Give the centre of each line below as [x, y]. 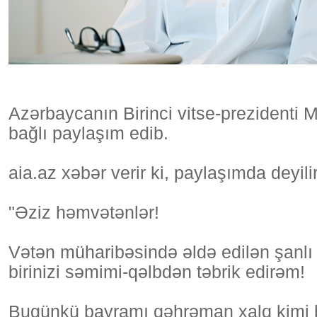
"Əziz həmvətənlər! [84, 213]
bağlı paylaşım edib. [88, 133]
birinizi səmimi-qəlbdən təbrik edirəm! [157, 272]
